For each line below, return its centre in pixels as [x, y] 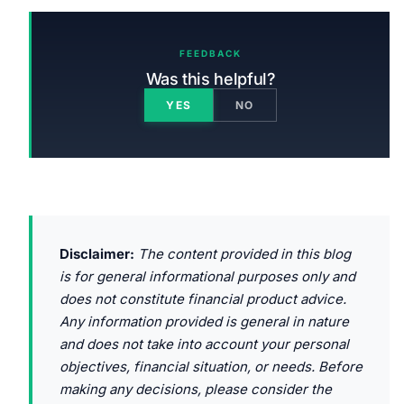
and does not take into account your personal [204, 344]
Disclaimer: [97, 253]
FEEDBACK [211, 53]
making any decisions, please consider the [196, 389]
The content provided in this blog [243, 253]
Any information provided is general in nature [204, 321]
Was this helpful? [211, 78]
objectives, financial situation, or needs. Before [211, 366]
